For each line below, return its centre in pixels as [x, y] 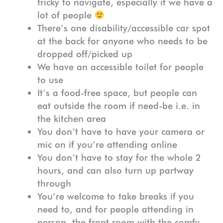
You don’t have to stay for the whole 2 [119, 158]
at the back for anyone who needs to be [122, 41]
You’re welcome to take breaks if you [115, 196]
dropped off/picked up [85, 54]
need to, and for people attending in [115, 209]
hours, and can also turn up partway [115, 170]
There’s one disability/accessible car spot [123, 28]
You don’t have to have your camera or [121, 132]
